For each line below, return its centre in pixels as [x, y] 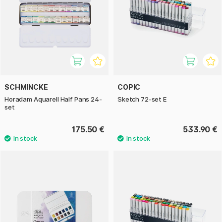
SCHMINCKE [26, 87]
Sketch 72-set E [142, 99]
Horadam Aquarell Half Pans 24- [53, 99]
